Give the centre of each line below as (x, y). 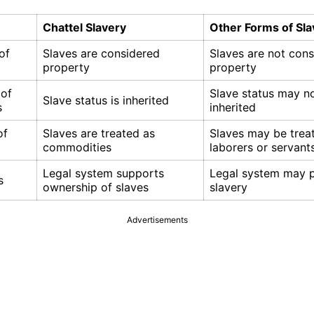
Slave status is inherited (106, 101)
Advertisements (157, 220)
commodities (77, 148)
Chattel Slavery (84, 28)
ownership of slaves (96, 187)
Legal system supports (103, 173)
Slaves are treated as (99, 134)
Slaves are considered (101, 54)
